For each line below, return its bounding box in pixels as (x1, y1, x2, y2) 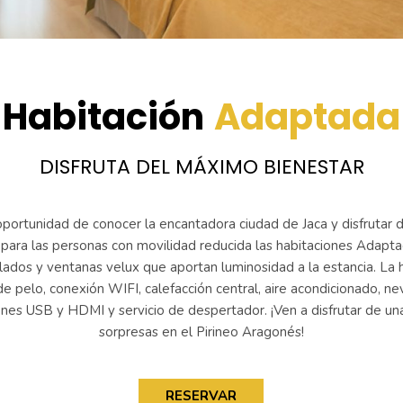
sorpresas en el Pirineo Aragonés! (99, 323, 304, 342)
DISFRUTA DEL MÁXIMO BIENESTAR (39, 153, 364, 181)
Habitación (3, 92, 204, 142)
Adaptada (214, 92, 400, 142)
